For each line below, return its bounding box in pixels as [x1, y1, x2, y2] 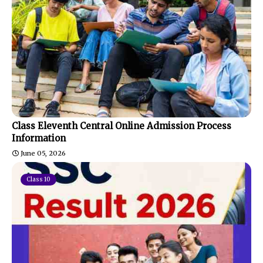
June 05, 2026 [21, 149, 66, 157]
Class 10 [26, 175, 50, 183]
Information [12, 132, 66, 144]
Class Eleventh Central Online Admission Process [12, 120, 231, 131]
